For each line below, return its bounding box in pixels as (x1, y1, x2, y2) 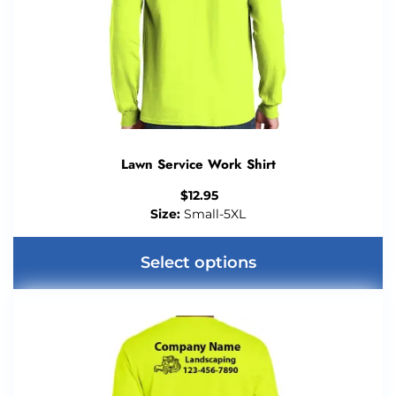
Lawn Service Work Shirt (120, 155, 276, 175)
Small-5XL (180, 206, 246, 223)
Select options (140, 253, 256, 273)
